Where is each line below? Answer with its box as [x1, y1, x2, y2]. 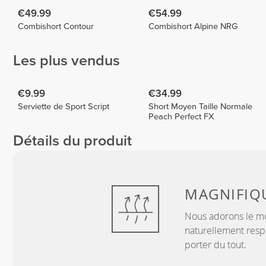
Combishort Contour [18, 21, 94, 31]
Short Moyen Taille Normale [148, 101, 253, 112]
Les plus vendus [13, 52, 120, 70]
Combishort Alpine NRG [148, 21, 238, 31]
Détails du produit [13, 132, 132, 150]
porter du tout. [185, 238, 246, 252]
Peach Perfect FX [148, 111, 215, 122]
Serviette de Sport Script [18, 101, 110, 112]
